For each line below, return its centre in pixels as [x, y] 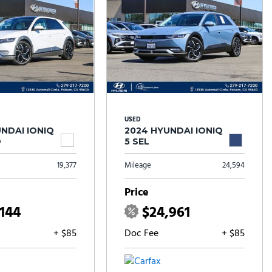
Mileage [138, 165]
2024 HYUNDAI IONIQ [173, 131]
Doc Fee [141, 234]
